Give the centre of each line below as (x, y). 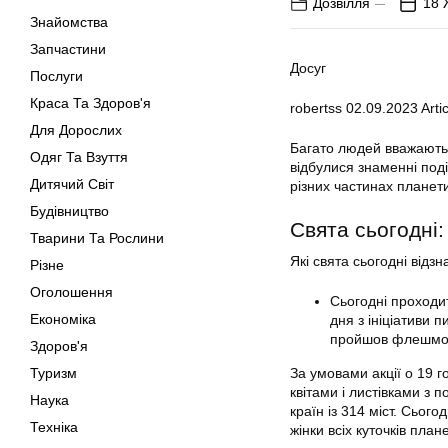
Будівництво (69, 211)
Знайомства (69, 22)
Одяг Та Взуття (79, 157)
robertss (316, 108)
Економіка (63, 319)
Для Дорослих (76, 130)
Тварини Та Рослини (97, 238)
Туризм (53, 373)
